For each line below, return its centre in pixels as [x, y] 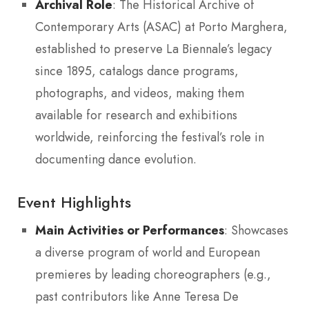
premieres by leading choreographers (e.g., [153, 274]
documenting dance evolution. [116, 159]
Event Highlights [74, 202]
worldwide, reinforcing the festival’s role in [150, 137]
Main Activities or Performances [130, 230]
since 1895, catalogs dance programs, [137, 71]
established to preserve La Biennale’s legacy [153, 49]
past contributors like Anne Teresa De [137, 296]
